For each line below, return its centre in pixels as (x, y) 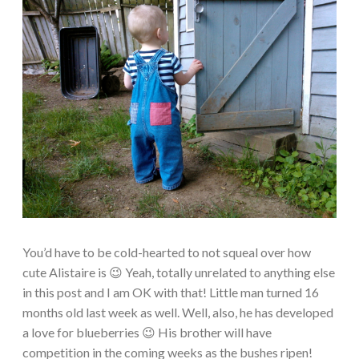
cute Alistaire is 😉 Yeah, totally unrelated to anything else (179, 272)
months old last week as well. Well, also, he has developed (178, 313)
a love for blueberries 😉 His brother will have (147, 333)
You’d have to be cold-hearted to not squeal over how (167, 252)
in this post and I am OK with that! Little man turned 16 (171, 292)
